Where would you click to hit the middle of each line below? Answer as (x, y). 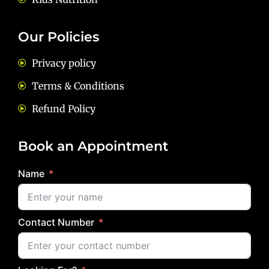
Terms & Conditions (78, 86)
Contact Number (56, 222)
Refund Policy (63, 109)
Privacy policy (64, 63)
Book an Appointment (93, 147)
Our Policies (59, 37)
